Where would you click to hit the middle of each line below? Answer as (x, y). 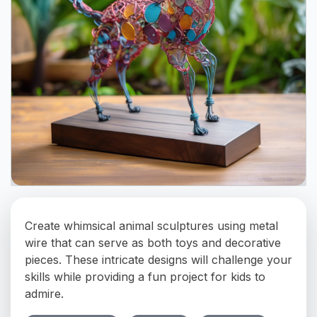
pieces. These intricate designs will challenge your (158, 259)
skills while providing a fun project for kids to (145, 276)
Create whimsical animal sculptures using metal (151, 225)
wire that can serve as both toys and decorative (153, 242)
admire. (44, 293)
